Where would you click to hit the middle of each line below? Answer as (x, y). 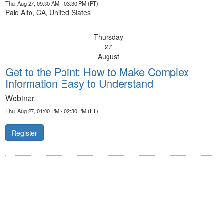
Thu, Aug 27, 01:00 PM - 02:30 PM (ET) (52, 111)
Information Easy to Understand (79, 83)
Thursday (108, 37)
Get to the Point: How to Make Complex (97, 72)
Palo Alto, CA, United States (48, 12)
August (108, 56)
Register (24, 133)
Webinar (20, 98)
